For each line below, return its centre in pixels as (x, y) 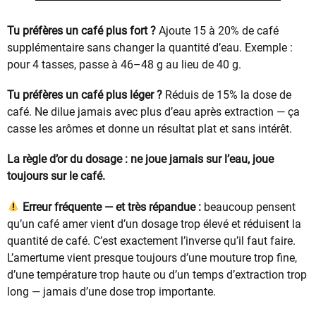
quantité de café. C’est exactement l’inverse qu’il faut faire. (151, 241)
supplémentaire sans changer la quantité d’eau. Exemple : (150, 47)
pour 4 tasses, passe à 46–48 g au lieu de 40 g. (124, 64)
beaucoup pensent (249, 207)
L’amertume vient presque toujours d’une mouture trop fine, (152, 257)
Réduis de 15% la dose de (227, 95)
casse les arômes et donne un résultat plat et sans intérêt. (150, 129)
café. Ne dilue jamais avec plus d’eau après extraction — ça (153, 112)
